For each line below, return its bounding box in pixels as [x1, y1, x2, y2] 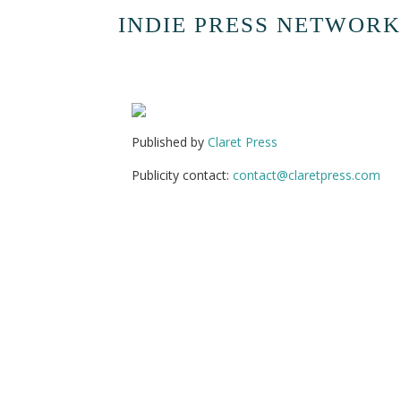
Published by [132, 133, 208, 150]
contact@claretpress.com [233, 166, 380, 183]
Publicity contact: [132, 166, 233, 183]
